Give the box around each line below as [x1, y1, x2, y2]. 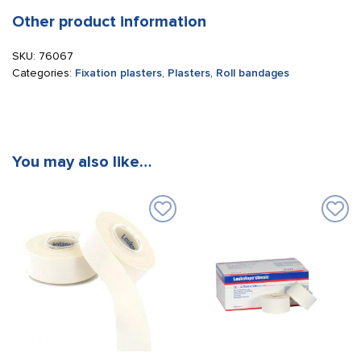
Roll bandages [216, 66, 289, 80]
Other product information [12, 12, 206, 31]
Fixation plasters [75, 66, 162, 80]
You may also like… [12, 152, 151, 172]
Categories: [12, 66, 75, 80]
